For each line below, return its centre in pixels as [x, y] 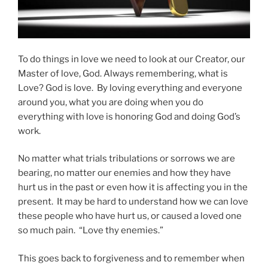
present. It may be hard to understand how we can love [133, 202]
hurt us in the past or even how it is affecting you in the [133, 188]
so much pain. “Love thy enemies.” [91, 231]
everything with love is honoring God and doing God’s [129, 116]
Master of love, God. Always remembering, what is [123, 73]
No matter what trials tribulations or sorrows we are [127, 159]
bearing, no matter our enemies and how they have [124, 173]
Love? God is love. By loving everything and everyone [130, 88]
